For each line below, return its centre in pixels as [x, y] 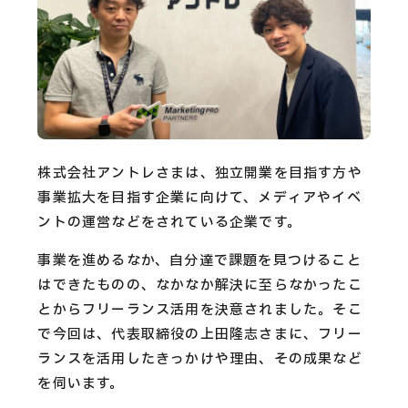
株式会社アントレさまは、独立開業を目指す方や [200, 174]
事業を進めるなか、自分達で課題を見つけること [199, 261]
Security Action [122, 173]
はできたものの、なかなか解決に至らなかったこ [200, 286]
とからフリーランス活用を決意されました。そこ [200, 311]
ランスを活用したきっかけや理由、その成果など [200, 360]
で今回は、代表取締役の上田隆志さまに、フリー [200, 335]
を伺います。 [81, 384]
